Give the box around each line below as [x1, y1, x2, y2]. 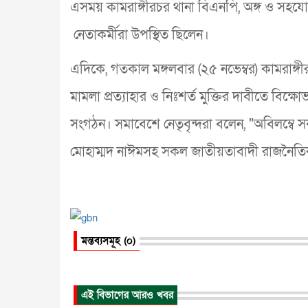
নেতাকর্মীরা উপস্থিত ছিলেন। [70, 26, 209, 45]
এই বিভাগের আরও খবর [81, 287, 173, 302]
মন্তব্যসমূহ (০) [81, 233, 135, 247]
